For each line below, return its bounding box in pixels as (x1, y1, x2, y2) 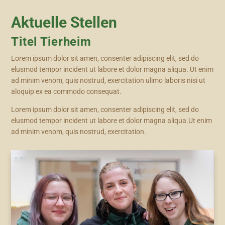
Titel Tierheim (11, 35, 91, 49)
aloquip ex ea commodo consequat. (11, 87, 122, 96)
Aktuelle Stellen (11, 14, 118, 32)
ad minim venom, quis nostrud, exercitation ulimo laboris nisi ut (11, 76, 206, 85)
